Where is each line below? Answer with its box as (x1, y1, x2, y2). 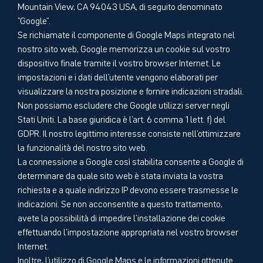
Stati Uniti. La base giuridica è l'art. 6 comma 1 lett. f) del (18, 112, 225, 125)
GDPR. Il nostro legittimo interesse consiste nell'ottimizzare (18, 126, 241, 139)
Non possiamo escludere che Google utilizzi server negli (18, 97, 230, 111)
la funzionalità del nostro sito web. (18, 140, 147, 153)
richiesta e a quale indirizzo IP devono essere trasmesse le (18, 182, 238, 195)
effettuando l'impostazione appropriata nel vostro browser (18, 224, 238, 238)
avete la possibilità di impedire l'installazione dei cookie (18, 210, 225, 224)
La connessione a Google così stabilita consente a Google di (18, 154, 244, 167)
